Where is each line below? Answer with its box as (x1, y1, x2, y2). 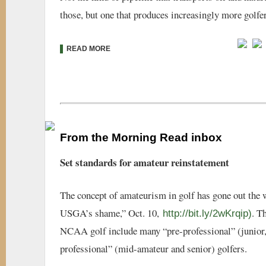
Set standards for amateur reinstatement (60, 154, 233, 170)
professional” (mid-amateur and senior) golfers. (60, 241, 247, 255)
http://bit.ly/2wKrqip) (163, 207, 252, 219)
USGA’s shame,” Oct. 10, (60, 205, 163, 220)
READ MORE (63, 44, 110, 53)
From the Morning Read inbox (60, 131, 222, 144)
